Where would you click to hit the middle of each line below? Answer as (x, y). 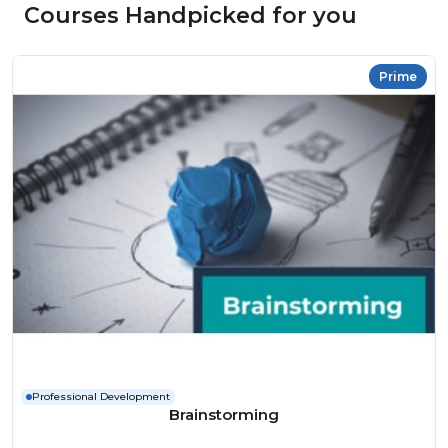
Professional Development (101, 396)
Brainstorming (224, 414)
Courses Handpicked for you (190, 15)
